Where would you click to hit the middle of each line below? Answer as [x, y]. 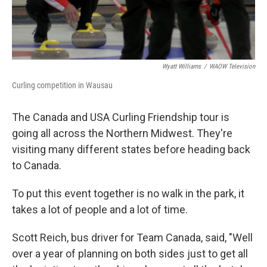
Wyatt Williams [181, 66]
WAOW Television [232, 66]
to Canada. [37, 165]
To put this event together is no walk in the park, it [128, 193]
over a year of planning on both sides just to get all [130, 253]
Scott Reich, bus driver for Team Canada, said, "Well [132, 237]
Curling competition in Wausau [62, 85]
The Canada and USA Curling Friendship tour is [121, 117]
